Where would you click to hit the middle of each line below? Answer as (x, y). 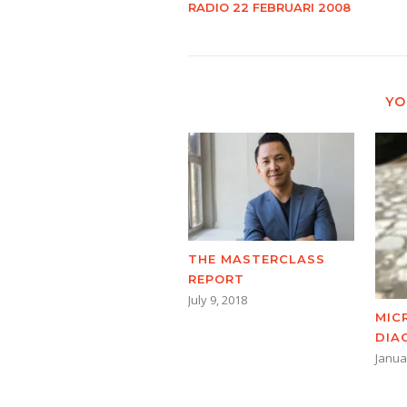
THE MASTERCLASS (257, 259)
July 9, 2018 (218, 300)
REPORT (216, 279)
